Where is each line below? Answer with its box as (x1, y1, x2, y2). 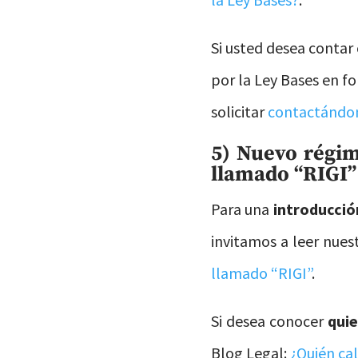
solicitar (211, 101, 268, 121)
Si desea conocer (211, 310, 328, 331)
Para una (211, 198, 273, 219)
